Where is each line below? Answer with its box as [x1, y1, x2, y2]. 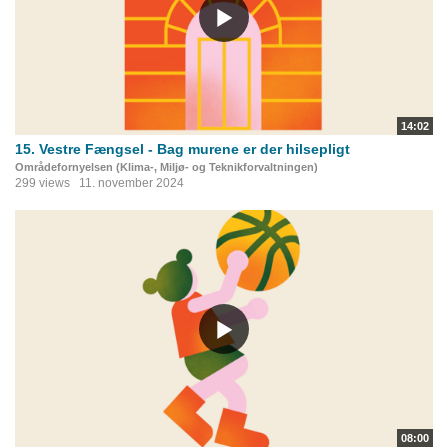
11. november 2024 [79, 176, 184, 191]
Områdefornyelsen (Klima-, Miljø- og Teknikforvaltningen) [15, 161, 318, 174]
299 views [15, 176, 70, 191]
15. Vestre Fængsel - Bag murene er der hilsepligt [15, 141, 350, 158]
